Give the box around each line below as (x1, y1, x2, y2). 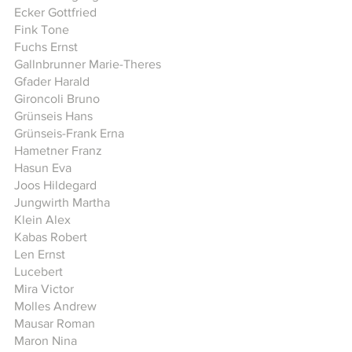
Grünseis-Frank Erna (14, 126, 124, 140)
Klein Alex (14, 213, 71, 226)
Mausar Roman (14, 317, 95, 330)
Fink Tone (14, 23, 72, 36)
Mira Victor (14, 282, 74, 295)
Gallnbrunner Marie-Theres (14, 57, 161, 71)
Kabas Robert (14, 230, 87, 244)
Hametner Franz (14, 144, 108, 157)
